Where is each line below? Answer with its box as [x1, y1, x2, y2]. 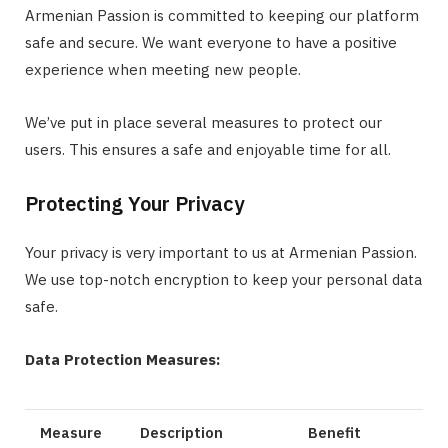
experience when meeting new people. [25, 59, 301, 79]
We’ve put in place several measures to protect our [25, 112, 382, 132]
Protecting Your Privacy [25, 189, 244, 217]
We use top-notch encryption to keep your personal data [25, 269, 422, 289]
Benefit [308, 423, 361, 443]
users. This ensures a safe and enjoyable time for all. [25, 139, 391, 159]
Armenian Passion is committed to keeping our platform [25, 5, 419, 25]
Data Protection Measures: [25, 349, 220, 369]
